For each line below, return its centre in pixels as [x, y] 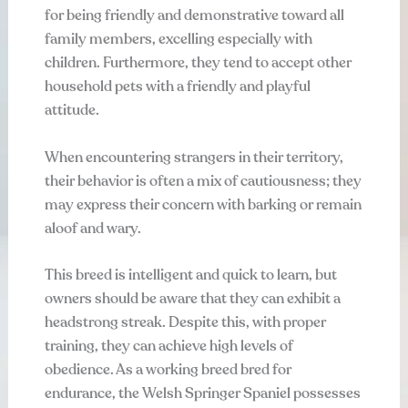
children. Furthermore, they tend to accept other [198, 63]
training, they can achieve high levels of [168, 347]
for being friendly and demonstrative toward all [194, 16]
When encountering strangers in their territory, [194, 157]
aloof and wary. [92, 228]
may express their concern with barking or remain [203, 204]
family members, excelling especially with [178, 40]
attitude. [71, 111]
